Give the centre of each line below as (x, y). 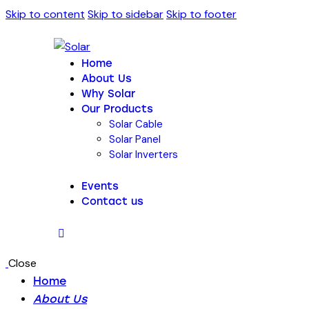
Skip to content (45, 14)
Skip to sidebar (126, 14)
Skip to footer (201, 14)
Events (100, 186)
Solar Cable (136, 124)
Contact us (112, 201)
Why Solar (108, 94)
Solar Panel (135, 139)
